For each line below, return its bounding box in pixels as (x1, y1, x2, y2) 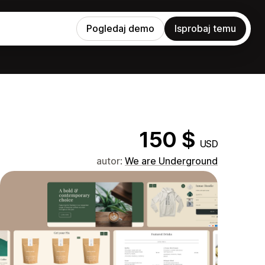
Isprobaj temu (174, 22, 236, 34)
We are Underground (125, 155, 218, 167)
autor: (96, 155, 125, 167)
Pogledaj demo (86, 22, 154, 34)
